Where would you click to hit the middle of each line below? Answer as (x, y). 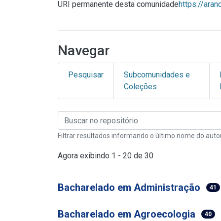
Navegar (84, 51)
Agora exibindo (85, 155)
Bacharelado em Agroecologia (127, 214)
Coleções (140, 87)
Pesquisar (86, 75)
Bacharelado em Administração (129, 187)
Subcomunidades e (157, 75)
